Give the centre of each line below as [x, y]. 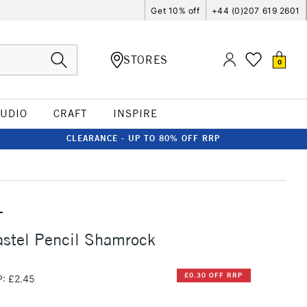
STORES [146, 59]
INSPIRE [135, 113]
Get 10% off [175, 10]
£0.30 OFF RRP [214, 275]
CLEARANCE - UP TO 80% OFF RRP [143, 138]
